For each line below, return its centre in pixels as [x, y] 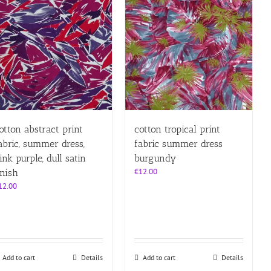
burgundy [155, 158]
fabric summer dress [178, 143]
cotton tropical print [177, 129]
